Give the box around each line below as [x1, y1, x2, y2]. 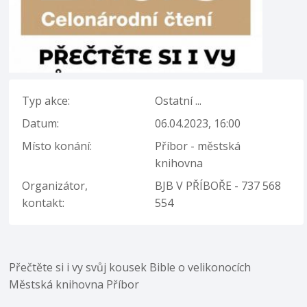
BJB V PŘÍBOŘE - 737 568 [155, 177, 282, 193]
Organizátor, [22, 177, 88, 193]
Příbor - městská [155, 138, 241, 153]
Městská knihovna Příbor [9, 276, 140, 292]
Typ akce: [22, 93, 71, 108]
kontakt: [22, 195, 65, 210]
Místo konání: [22, 138, 93, 153]
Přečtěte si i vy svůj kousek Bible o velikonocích [9, 259, 251, 275]
